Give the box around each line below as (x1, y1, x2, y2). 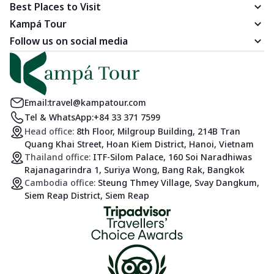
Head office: (24, 125, 76, 137)
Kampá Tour (10, 17, 67, 31)
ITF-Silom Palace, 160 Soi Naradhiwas (93, 150, 252, 163)
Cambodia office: (24, 176, 98, 188)
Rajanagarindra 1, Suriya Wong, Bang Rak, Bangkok (24, 163, 245, 176)
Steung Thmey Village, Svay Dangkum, (98, 176, 259, 188)
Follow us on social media (10, 34, 128, 48)
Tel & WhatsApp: (24, 111, 94, 123)
